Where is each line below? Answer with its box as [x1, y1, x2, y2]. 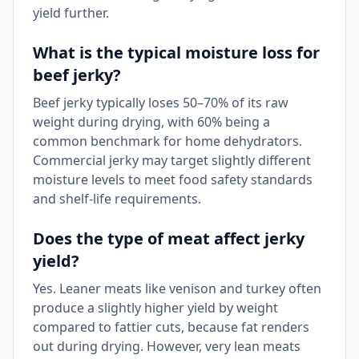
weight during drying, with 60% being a [33, 113, 270, 131]
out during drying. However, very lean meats [33, 337, 301, 355]
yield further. [33, 4, 109, 22]
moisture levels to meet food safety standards [33, 171, 313, 188]
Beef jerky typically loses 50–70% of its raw [33, 94, 288, 111]
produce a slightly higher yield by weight [33, 299, 278, 317]
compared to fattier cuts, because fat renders [33, 318, 309, 336]
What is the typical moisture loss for [33, 42, 320, 63]
